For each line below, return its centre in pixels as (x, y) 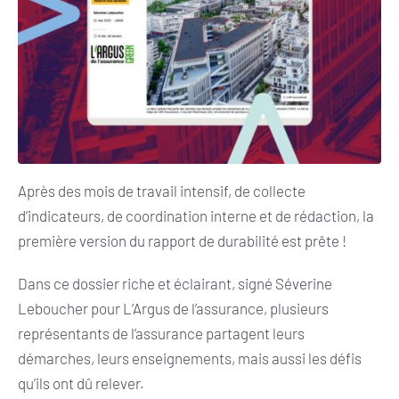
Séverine (304, 283)
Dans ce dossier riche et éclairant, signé (147, 283)
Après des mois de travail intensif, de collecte (162, 190)
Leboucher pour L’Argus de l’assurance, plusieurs (173, 308)
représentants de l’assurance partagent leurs (161, 333)
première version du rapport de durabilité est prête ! (182, 240)
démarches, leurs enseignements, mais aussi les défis (190, 358)
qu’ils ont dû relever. (81, 383)
